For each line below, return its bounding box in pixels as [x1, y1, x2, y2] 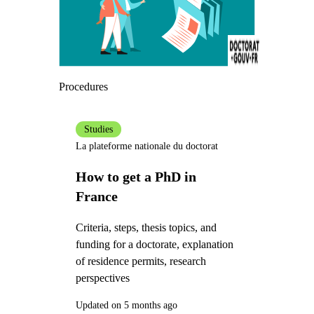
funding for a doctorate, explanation [75, 238, 233, 251]
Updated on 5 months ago [75, 300, 177, 311]
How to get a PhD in [75, 169, 196, 185]
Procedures [58, 81, 108, 93]
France [75, 189, 118, 205]
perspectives [75, 272, 130, 285]
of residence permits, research [75, 255, 206, 268]
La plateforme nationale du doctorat [75, 140, 218, 151]
